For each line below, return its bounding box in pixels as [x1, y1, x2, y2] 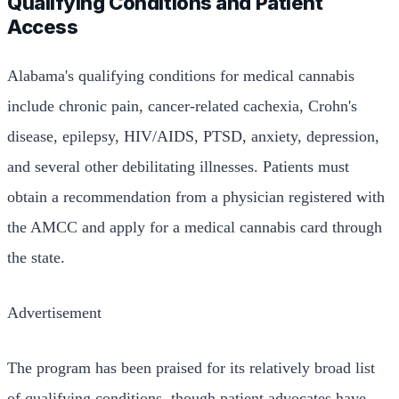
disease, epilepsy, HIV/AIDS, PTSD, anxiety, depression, [7, 126, 379, 145]
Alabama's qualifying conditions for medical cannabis [7, 66, 354, 85]
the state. [7, 248, 65, 266]
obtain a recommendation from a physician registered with [7, 187, 385, 206]
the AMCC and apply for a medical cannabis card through [7, 217, 382, 236]
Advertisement [7, 303, 102, 322]
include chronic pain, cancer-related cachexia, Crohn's [7, 96, 357, 115]
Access [7, 14, 78, 38]
